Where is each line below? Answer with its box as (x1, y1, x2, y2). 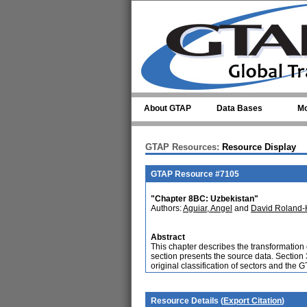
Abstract (151, 232, 185, 242)
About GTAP (144, 103, 191, 113)
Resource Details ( (151, 296, 223, 306)
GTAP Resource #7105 (151, 169, 239, 179)
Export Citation (223, 296, 282, 306)
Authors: (151, 204, 183, 213)
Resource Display (219, 142, 296, 152)
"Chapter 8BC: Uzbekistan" (151, 194, 258, 204)
